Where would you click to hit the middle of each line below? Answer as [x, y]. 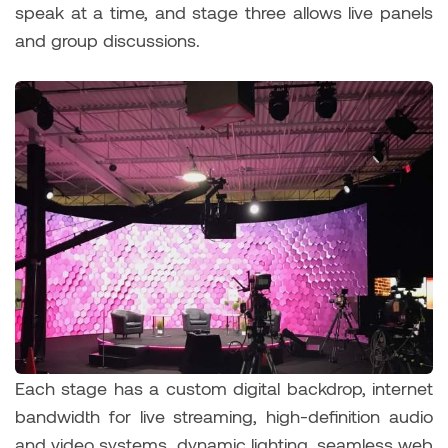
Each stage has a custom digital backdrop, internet [224, 387]
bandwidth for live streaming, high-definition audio [224, 415]
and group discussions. [110, 39]
